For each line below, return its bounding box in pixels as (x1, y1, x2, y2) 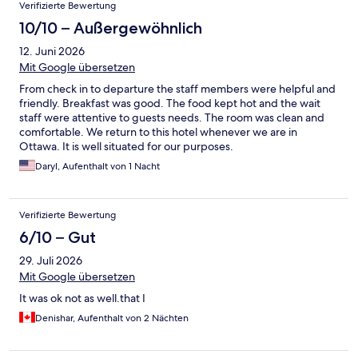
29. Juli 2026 (19, 253, 82, 268)
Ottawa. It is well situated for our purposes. (19, 139, 233, 154)
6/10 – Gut (19, 228, 96, 248)
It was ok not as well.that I (19, 291, 145, 306)
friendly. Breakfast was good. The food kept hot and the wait (19, 96, 320, 111)
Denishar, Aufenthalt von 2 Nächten (35, 312, 189, 325)
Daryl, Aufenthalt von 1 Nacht (35, 160, 160, 173)
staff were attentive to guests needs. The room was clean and (19, 110, 324, 125)
